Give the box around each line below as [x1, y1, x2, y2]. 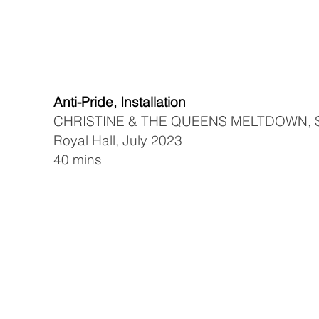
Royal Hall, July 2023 [53, 132, 182, 149]
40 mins [53, 151, 102, 168]
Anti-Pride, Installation [53, 93, 189, 110]
